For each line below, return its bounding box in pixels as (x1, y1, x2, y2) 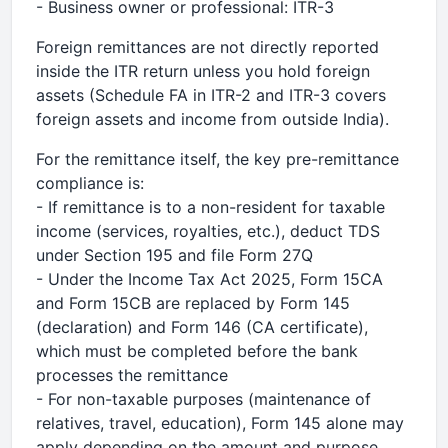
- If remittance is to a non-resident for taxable (36, 197, 385, 217)
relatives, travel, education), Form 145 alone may (36, 413, 404, 433)
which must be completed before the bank (36, 341, 358, 361)
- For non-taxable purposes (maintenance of (36, 389, 371, 409)
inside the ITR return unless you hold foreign (36, 61, 370, 81)
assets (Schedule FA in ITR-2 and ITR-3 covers (36, 85, 386, 105)
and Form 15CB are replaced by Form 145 (36, 293, 350, 313)
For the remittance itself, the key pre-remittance (36, 149, 399, 169)
